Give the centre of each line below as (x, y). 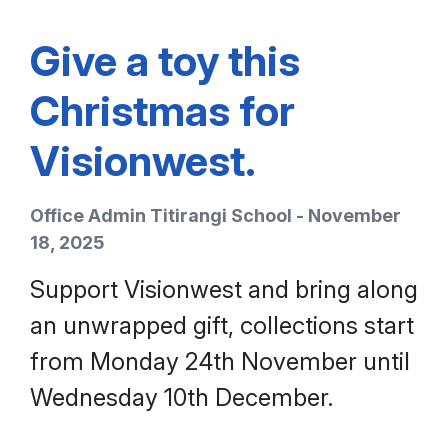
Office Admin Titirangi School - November (215, 215)
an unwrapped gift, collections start (222, 325)
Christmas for (162, 110)
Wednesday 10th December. (181, 397)
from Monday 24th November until (220, 361)
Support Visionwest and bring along (224, 289)
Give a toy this (165, 60)
